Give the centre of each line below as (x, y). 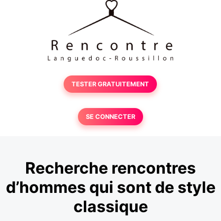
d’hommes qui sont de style (110, 187)
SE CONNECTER (110, 117)
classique (110, 207)
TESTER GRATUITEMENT (110, 84)
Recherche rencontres (110, 168)
